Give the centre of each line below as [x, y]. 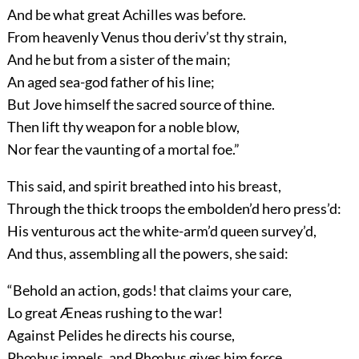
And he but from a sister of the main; [119, 59]
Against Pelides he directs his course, [121, 335]
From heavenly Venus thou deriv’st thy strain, [147, 36]
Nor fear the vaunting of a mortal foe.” [123, 149]
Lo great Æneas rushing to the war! [115, 312]
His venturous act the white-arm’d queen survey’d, [161, 230]
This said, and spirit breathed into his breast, [144, 186]
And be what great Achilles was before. [126, 14]
